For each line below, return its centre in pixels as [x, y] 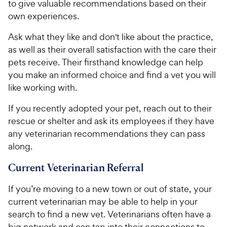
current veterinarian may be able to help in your [103, 201]
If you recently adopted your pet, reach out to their [110, 108]
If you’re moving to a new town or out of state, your [110, 188]
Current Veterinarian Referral [76, 167]
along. [20, 146]
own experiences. [44, 16]
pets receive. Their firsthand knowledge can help [106, 62]
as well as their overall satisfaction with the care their [112, 49]
